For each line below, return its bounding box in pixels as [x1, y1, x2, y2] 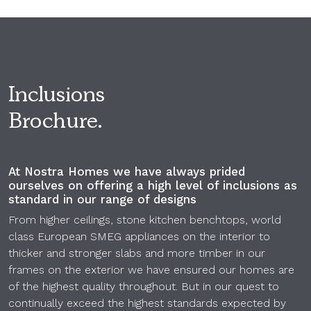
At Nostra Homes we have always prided [8, 165, 245, 179]
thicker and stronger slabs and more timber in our [8, 246, 265, 260]
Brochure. [8, 112, 102, 135]
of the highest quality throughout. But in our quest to [8, 280, 279, 294]
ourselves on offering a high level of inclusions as [8, 178, 297, 193]
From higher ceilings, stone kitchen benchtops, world [8, 213, 281, 227]
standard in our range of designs [8, 192, 196, 207]
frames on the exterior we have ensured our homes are [8, 263, 294, 277]
